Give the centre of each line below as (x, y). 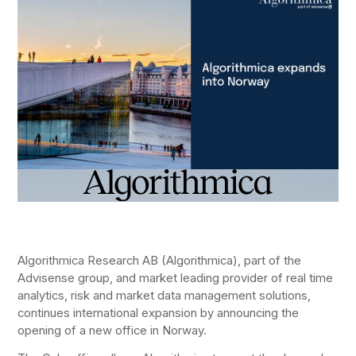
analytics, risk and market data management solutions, (164, 295)
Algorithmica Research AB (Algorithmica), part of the (160, 260)
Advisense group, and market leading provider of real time (176, 278)
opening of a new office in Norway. (112, 330)
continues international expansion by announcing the (159, 313)
